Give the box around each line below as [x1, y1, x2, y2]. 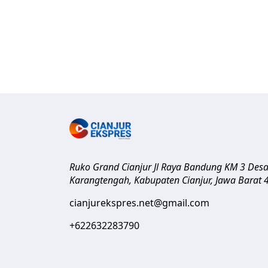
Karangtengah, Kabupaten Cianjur [69, 173, 211, 187]
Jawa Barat [215, 173, 261, 187]
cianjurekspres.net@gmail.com [69, 196, 209, 209]
